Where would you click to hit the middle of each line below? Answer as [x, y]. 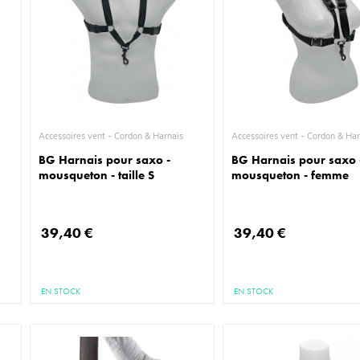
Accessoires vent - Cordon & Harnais [149, 136]
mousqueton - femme [290, 175]
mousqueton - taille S [97, 175]
